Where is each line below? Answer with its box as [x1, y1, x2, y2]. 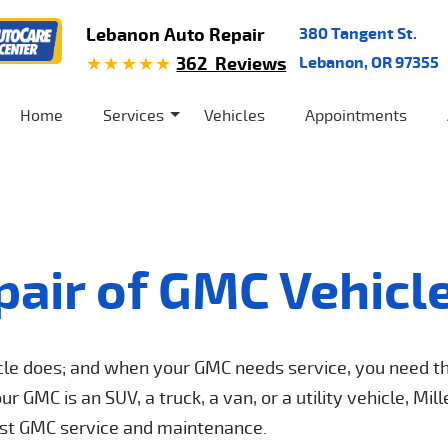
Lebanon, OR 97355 [298, 50, 439, 73]
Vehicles [204, 104, 265, 126]
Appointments [305, 104, 407, 126]
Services [103, 104, 164, 126]
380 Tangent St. [298, 21, 417, 44]
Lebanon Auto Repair [85, 21, 265, 47]
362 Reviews [176, 50, 287, 76]
